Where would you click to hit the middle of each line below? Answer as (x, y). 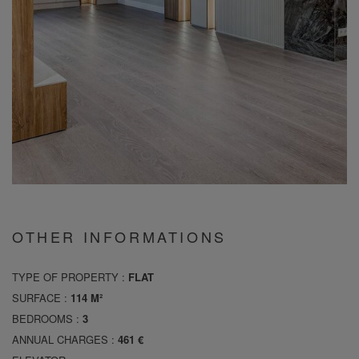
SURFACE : (41, 298)
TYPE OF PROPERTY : (70, 277)
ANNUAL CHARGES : (65, 339)
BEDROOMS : (47, 319)
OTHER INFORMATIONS (119, 236)
